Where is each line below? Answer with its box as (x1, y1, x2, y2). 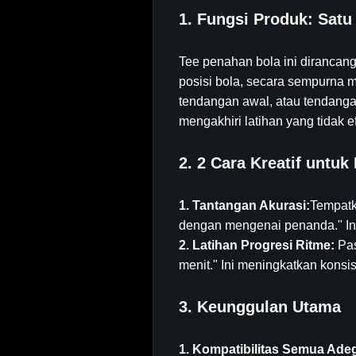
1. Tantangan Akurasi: (179, 199, 310, 212)
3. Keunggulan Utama (179, 298, 341, 315)
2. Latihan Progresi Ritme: (179, 238, 338, 252)
